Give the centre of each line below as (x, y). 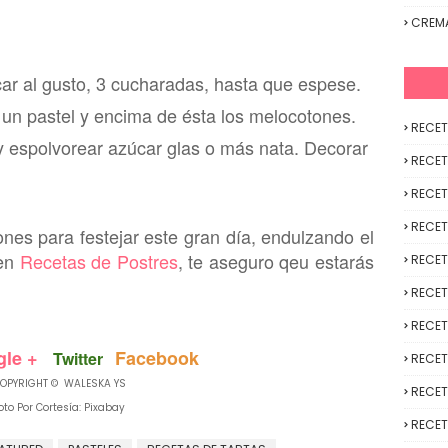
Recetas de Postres (98, 261)
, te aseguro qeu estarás (276, 261)
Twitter (77, 358)
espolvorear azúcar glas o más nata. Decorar (188, 147)
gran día (217, 236)
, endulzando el (312, 236)
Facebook (156, 358)
